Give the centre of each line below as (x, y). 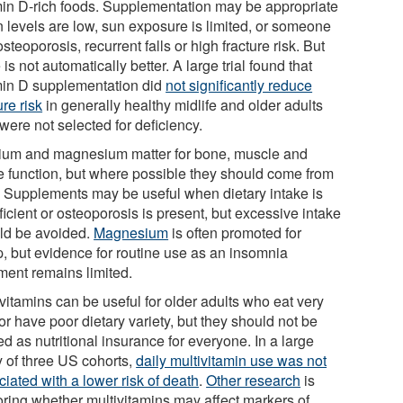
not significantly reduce (239, 85)
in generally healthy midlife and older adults (183, 104)
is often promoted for (235, 232)
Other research (254, 380)
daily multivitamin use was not (232, 360)
